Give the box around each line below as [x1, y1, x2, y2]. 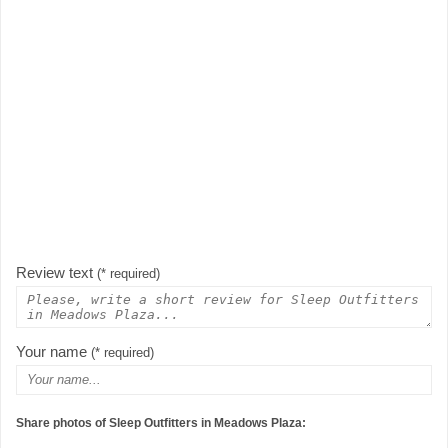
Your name [16, 343, 91, 361]
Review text [16, 264, 97, 282]
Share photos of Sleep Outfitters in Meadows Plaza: [16, 416, 306, 431]
